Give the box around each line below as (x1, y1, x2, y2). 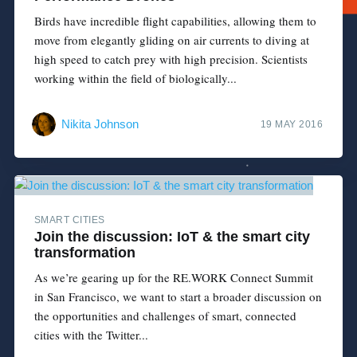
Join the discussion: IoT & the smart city (33, 229, 310, 245)
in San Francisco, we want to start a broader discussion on (33, 288, 322, 305)
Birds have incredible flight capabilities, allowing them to (33, 13, 316, 29)
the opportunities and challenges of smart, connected (33, 308, 296, 324)
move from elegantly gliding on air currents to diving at (33, 32, 309, 49)
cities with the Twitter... (33, 327, 148, 343)
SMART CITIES (33, 214, 105, 226)
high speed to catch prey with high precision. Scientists (33, 51, 308, 68)
